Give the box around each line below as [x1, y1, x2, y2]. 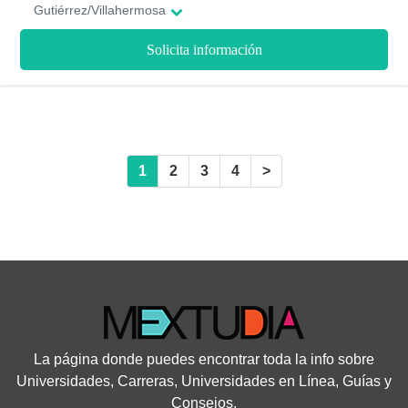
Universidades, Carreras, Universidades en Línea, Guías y [16, 373, 392, 389]
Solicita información [146, 42, 262, 57]
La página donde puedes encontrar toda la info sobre [34, 352, 374, 367]
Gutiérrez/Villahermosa [34, 3, 166, 17]
